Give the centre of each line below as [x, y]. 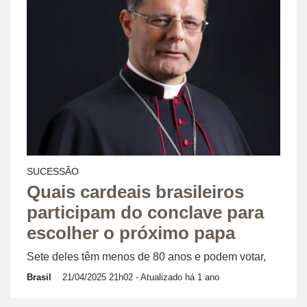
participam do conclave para [145, 213]
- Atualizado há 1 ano [176, 278]
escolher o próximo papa [131, 233]
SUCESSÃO [53, 172]
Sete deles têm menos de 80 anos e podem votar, [146, 257]
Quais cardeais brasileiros [135, 192]
